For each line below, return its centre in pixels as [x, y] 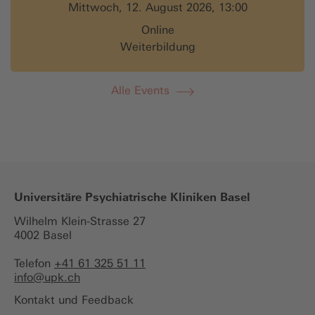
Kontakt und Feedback [74, 300]
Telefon [34, 263]
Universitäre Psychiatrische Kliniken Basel [132, 197]
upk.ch [62, 277]
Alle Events [140, 90]
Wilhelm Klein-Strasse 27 [80, 221]
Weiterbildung [157, 46]
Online [157, 30]
